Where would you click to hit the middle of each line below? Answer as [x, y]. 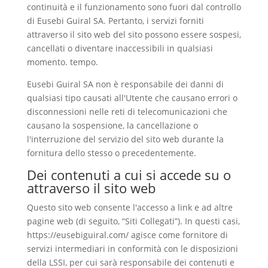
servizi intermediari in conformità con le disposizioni [132, 249]
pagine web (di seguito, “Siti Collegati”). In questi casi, [133, 221]
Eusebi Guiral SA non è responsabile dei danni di [125, 84]
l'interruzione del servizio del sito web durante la [125, 139]
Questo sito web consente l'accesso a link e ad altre [130, 207]
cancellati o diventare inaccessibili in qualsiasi [120, 48]
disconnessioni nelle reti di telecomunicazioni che [127, 112]
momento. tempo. [62, 62]
